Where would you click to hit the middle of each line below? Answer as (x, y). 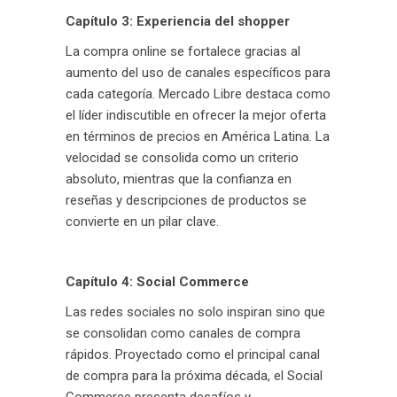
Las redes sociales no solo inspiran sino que (195, 312)
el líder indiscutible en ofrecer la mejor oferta (196, 115)
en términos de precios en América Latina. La (198, 136)
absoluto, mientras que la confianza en (179, 179)
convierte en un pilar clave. (142, 222)
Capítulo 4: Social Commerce (157, 282)
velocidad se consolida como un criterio (182, 158)
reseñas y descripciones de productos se (186, 200)
